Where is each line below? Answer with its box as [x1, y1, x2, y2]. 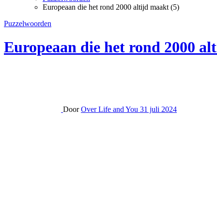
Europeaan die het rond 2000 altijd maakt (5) [43, 3, 179, 11]
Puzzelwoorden [4, 19, 51, 28]
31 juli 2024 [140, 105, 177, 113]
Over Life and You [81, 105, 140, 113]
